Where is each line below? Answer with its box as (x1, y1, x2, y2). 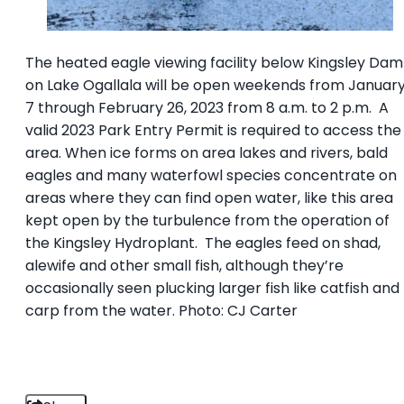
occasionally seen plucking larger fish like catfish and (25, 277, 399, 298)
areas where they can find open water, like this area (25, 187, 393, 208)
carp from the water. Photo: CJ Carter (25, 299, 305, 321)
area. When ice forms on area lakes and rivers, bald (25, 142, 388, 163)
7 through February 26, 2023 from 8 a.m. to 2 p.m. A (25, 96, 389, 118)
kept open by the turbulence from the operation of (25, 209, 390, 231)
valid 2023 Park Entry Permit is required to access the (25, 119, 401, 141)
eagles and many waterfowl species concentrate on (25, 164, 397, 186)
